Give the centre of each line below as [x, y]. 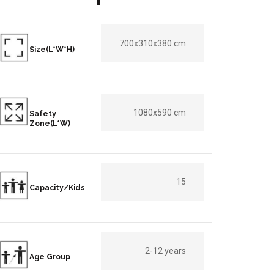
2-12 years [165, 251]
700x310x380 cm [153, 43]
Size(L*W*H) [52, 50]
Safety [43, 114]
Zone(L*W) [50, 124]
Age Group [50, 257]
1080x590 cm [160, 113]
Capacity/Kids [57, 188]
